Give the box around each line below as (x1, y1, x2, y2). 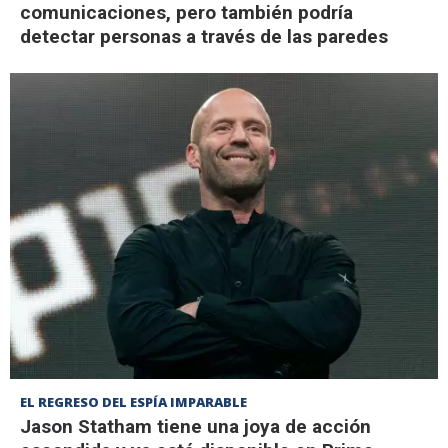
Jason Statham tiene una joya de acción (20, 414, 371, 438)
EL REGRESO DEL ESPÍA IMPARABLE (20, 392, 247, 411)
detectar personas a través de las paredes (20, 24, 388, 48)
